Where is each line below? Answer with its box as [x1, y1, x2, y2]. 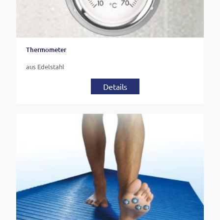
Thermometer [26, 45, 66, 54]
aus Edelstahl [26, 62, 64, 71]
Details [103, 81, 127, 91]
